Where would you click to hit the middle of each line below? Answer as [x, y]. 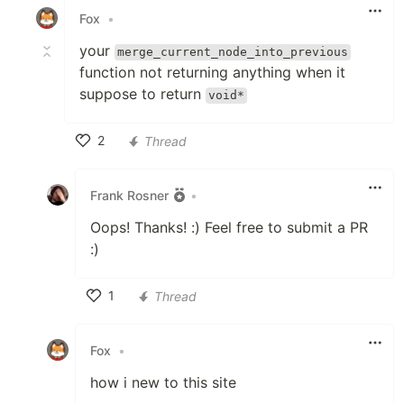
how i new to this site [163, 383]
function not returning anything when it [212, 73]
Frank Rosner [129, 195]
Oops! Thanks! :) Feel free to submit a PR [229, 228]
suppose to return [142, 94]
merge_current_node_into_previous [233, 52]
